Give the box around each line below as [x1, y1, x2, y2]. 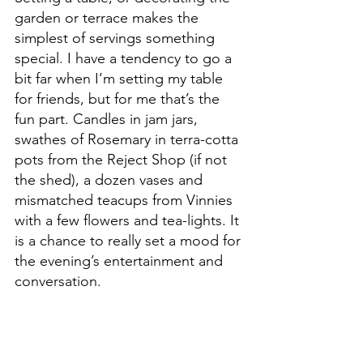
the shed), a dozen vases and [15, 171, 207, 190]
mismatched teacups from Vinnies [15, 191, 237, 210]
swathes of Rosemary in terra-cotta [15, 130, 242, 149]
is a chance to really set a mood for [15, 232, 245, 250]
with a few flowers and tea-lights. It [15, 211, 243, 230]
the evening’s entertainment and [15, 252, 227, 271]
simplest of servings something [15, 29, 219, 48]
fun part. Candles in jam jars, [15, 110, 202, 129]
